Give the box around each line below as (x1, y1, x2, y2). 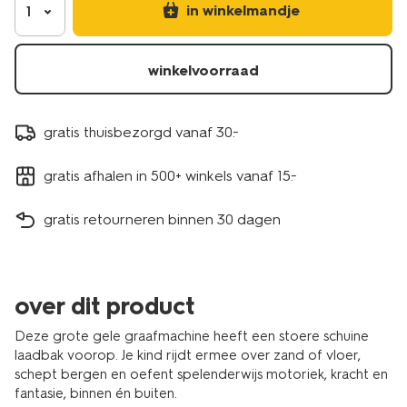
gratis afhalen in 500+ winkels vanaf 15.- (44, 166, 297, 184)
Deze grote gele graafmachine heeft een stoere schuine (15, 328, 369, 344)
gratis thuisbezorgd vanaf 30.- (44, 123, 239, 141)
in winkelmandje (185, 2, 300, 19)
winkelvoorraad (148, 62, 259, 79)
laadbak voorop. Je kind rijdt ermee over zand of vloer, (15, 347, 361, 363)
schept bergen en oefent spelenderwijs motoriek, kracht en (15, 366, 388, 382)
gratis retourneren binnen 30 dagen (44, 210, 281, 228)
